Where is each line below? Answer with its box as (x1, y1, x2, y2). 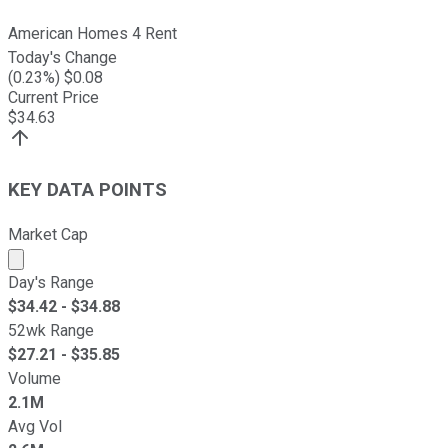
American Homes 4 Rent (8, 24, 177, 44)
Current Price (8, 88, 99, 108)
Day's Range (8, 272, 94, 292)
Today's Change (8, 48, 117, 68)
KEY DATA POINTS (8, 178, 167, 201)
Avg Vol (8, 416, 62, 436)
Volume (8, 368, 61, 388)
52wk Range (8, 320, 94, 340)
